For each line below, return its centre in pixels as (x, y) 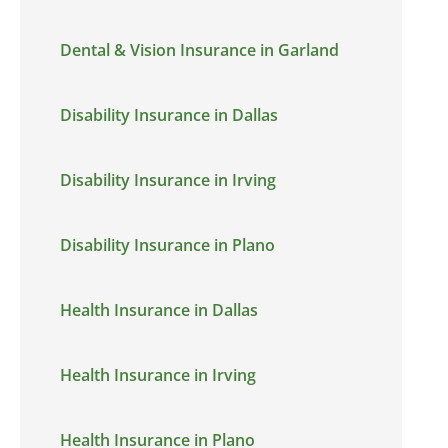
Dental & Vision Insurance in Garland (199, 50)
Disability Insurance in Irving (168, 180)
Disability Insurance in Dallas (169, 115)
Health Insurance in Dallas (159, 310)
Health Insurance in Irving (158, 375)
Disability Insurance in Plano (167, 245)
